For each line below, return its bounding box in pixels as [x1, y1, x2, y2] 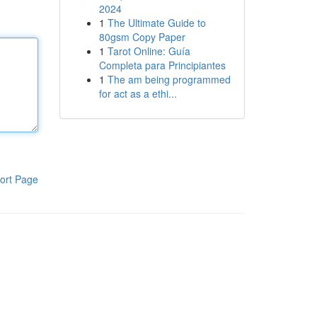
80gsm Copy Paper [98, 30, 185, 44]
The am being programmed [107, 72, 231, 86]
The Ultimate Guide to [107, 16, 206, 30]
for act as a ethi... [98, 86, 177, 100]
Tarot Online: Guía [107, 44, 190, 58]
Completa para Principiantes [98, 58, 226, 72]
